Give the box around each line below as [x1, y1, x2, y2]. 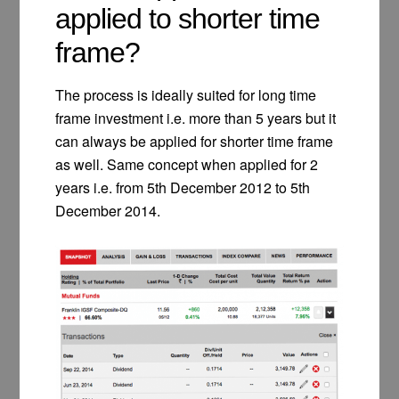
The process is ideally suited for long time [55, 84, 317, 105]
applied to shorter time [55, 2, 321, 35]
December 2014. [55, 199, 161, 221]
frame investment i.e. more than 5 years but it [55, 107, 337, 128]
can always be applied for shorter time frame [55, 130, 334, 151]
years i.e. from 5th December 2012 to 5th [55, 176, 311, 198]
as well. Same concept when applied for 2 [55, 153, 319, 175]
